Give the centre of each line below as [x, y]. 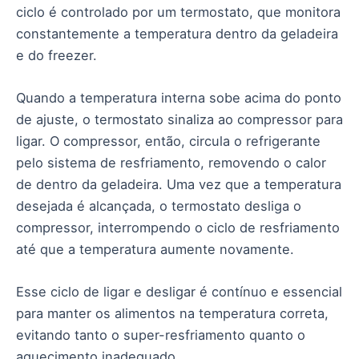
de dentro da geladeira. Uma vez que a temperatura [179, 184]
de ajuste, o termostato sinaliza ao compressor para [179, 119]
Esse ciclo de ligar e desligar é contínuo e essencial [179, 292]
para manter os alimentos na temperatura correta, [172, 314]
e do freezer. [56, 55]
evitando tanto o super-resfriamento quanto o [161, 335]
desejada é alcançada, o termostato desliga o [159, 206]
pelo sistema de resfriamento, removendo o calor [171, 162]
